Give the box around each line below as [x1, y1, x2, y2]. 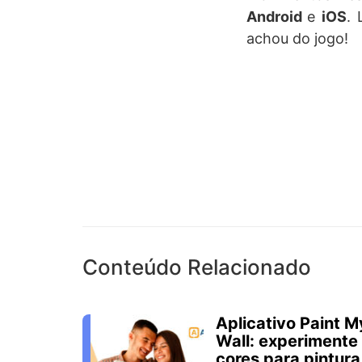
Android [246, 8, 308, 26]
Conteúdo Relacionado [82, 255, 311, 280]
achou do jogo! [246, 30, 348, 48]
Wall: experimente [216, 331, 358, 351]
